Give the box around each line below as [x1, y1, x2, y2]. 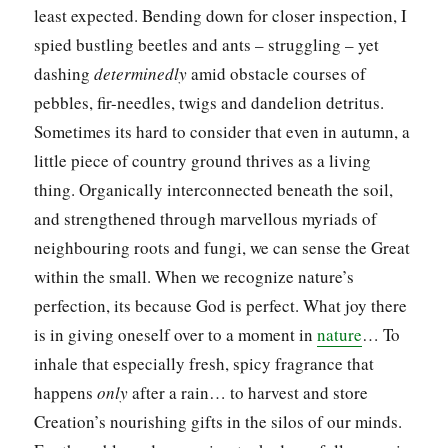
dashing [34, 61, 95, 85]
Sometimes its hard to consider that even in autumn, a [34, 119, 411, 143]
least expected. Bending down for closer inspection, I [34, 3, 408, 27]
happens [34, 380, 98, 404]
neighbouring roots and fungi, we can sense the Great [34, 235, 411, 259]
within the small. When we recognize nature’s [34, 264, 355, 288]
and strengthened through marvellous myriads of [34, 206, 378, 230]
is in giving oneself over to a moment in [34, 322, 318, 346]
